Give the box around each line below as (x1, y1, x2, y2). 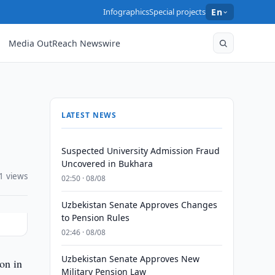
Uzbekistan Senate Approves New (61, 253, 199, 265)
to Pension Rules (61, 212, 130, 223)
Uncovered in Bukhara (61, 158, 153, 169)
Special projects (149, 6, 206, 17)
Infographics (103, 6, 150, 17)
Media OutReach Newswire (9, 37, 121, 49)
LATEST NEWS (61, 110, 117, 120)
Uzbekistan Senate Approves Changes (61, 199, 217, 211)
